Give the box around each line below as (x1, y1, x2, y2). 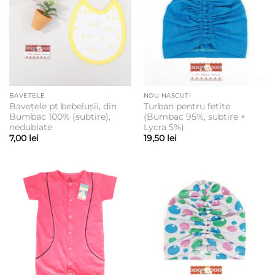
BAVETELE (9, 91, 45, 100)
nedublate (9, 122, 52, 132)
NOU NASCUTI (143, 91, 192, 100)
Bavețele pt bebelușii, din (9, 101, 117, 111)
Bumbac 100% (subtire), (9, 111, 110, 122)
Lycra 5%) (143, 122, 184, 132)
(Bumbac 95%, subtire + (143, 111, 246, 122)
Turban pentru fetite (143, 101, 230, 111)
